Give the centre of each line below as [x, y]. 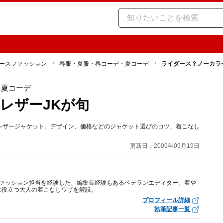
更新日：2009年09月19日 [165, 146]
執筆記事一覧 [172, 209]
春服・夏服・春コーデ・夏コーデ [104, 64]
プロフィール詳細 [166, 200]
